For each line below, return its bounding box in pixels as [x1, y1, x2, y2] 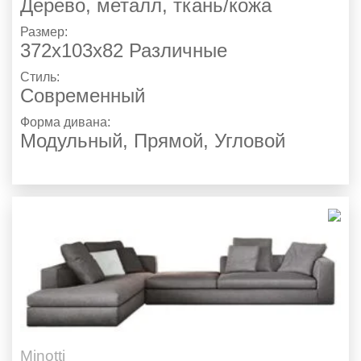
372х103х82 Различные [20, 39, 227, 62]
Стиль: [20, 70, 63, 85]
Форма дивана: [20, 115, 114, 130]
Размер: [20, 25, 71, 39]
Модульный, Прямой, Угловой [20, 130, 285, 152]
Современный [20, 85, 145, 107]
